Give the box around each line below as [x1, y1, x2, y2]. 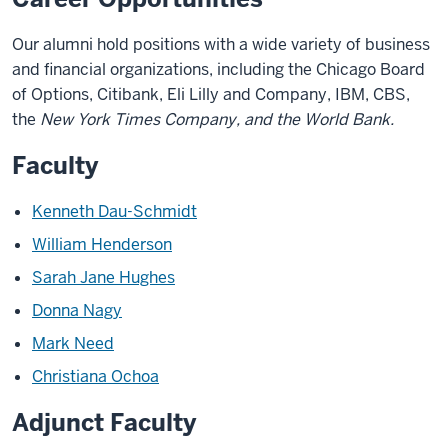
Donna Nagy [32, 300, 122, 321]
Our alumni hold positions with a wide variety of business [12, 34, 430, 55]
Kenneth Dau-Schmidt [32, 201, 197, 222]
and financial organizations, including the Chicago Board [12, 59, 425, 80]
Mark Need [32, 333, 114, 354]
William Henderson [32, 234, 172, 255]
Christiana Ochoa [32, 366, 159, 387]
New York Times [40, 109, 160, 130]
